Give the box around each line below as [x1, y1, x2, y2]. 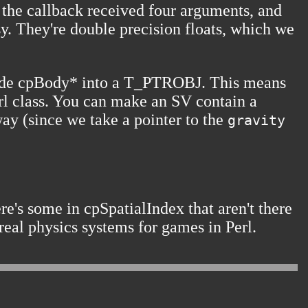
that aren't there [184, 199, 292, 218]
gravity [228, 112, 285, 129]
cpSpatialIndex [84, 199, 184, 218]
